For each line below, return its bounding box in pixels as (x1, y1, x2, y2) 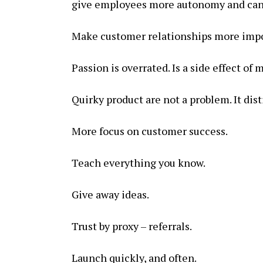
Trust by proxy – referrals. (72, 219, 192, 233)
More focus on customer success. (72, 124, 228, 138)
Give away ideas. (72, 187, 149, 201)
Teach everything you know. (72, 156, 205, 170)
